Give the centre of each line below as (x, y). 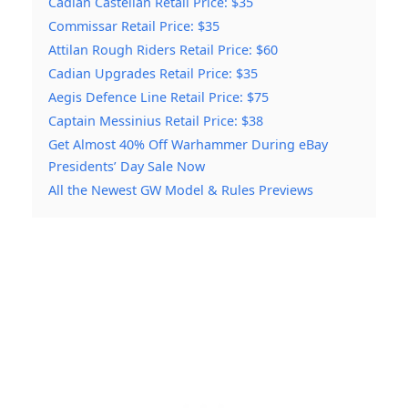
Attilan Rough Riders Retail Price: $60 (163, 50)
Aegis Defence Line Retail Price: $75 (158, 97)
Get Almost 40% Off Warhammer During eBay (188, 145)
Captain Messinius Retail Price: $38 (156, 121)
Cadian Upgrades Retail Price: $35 (153, 74)
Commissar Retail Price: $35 (134, 26)
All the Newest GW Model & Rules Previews (181, 190)
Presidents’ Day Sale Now (127, 167)
